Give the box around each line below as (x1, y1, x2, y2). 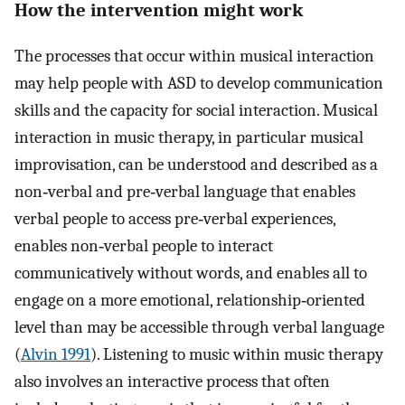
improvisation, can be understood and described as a (14, 155, 378, 175)
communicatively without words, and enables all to (14, 263, 367, 284)
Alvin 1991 (21, 344, 90, 365)
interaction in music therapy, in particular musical (14, 127, 363, 148)
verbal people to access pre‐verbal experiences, (14, 209, 335, 230)
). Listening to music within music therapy (90, 344, 383, 365)
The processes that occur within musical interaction (14, 46, 374, 67)
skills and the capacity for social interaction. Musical (14, 100, 378, 121)
